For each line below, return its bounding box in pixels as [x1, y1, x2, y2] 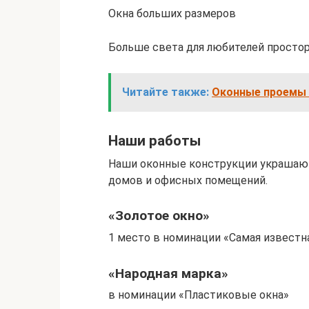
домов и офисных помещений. [108, 173, 268, 187]
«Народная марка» [108, 265, 228, 281]
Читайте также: [122, 86, 209, 99]
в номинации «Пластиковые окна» [108, 288, 289, 302]
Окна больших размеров [108, 7, 236, 20]
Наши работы [108, 132, 201, 150]
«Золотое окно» [108, 208, 210, 224]
